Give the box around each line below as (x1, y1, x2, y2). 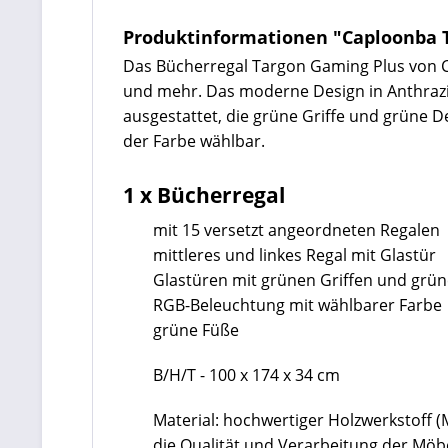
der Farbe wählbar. (123, 130, 281, 152)
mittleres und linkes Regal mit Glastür (153, 244, 436, 266)
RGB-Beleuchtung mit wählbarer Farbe (153, 294, 442, 316)
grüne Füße (153, 319, 239, 341)
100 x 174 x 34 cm (209, 364, 340, 386)
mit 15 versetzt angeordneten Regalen (153, 219, 440, 241)
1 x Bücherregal (123, 181, 285, 209)
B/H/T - (153, 364, 209, 386)
